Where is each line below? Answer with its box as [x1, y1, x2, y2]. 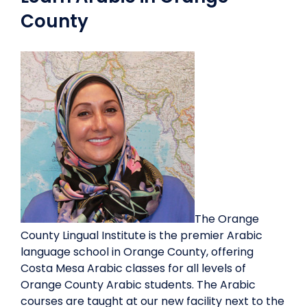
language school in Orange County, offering [21, 244, 254, 260]
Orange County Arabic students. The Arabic [21, 277, 256, 293]
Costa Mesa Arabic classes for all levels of [21, 260, 246, 276]
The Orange [195, 211, 259, 227]
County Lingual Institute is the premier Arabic [21, 228, 262, 243]
